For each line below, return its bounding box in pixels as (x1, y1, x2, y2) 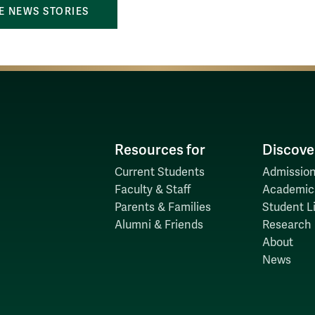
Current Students (114, 165, 205, 179)
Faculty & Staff (114, 182, 191, 197)
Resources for (114, 141, 205, 159)
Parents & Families (114, 200, 211, 214)
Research (262, 217, 311, 232)
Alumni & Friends (114, 217, 203, 232)
